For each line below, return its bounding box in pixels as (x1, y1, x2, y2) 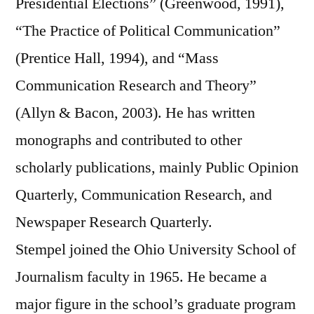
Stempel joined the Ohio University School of (15, 239, 296, 259)
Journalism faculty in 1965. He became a (15, 266, 267, 287)
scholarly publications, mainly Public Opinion (15, 157, 299, 177)
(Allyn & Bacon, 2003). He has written (15, 102, 255, 123)
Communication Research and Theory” (15, 75, 257, 95)
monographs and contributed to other (15, 130, 242, 150)
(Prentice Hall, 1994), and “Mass (15, 48, 219, 68)
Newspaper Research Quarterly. (15, 212, 212, 232)
